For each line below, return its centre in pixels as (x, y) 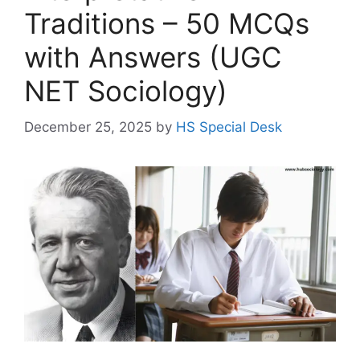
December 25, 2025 (88, 127)
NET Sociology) (126, 91)
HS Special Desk (229, 127)
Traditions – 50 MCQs (167, 23)
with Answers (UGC (153, 57)
